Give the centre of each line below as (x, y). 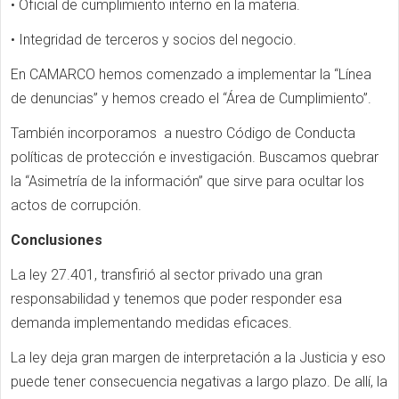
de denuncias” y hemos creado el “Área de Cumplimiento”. (193, 98)
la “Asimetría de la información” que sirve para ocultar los (187, 181)
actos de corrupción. (76, 205)
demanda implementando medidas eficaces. (151, 323)
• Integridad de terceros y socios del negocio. (154, 40)
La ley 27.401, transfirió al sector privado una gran (167, 275)
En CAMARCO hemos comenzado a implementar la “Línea (191, 74)
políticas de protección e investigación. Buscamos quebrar (195, 157)
